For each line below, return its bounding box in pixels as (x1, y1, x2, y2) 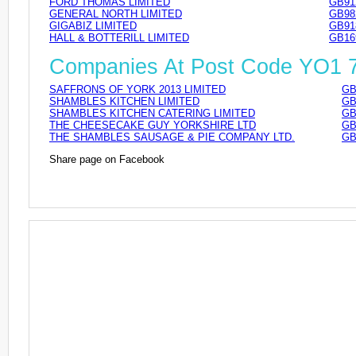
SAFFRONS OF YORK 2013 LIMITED (49, 83, 226, 95)
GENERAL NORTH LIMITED (49, 8, 182, 21)
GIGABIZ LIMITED (49, 20, 137, 33)
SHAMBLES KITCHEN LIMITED (49, 95, 199, 107)
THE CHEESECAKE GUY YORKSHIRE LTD (49, 118, 256, 131)
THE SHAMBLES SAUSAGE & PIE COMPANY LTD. (49, 130, 295, 143)
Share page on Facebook (49, 153, 164, 165)
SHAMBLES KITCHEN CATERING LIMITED (49, 106, 255, 119)
